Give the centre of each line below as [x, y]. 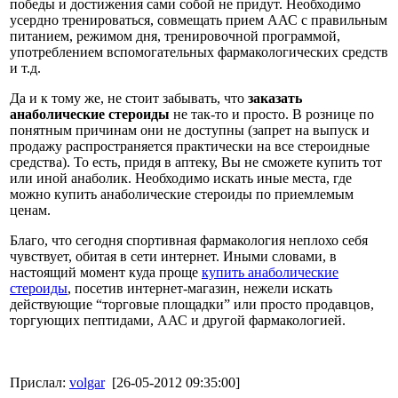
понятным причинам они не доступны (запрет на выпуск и [190, 130]
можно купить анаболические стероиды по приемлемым [182, 194]
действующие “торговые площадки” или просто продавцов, [192, 304]
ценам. [30, 210]
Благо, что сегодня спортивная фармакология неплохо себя [189, 240]
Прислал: [40, 382]
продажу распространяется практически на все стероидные [190, 146]
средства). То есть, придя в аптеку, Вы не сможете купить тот [196, 162]
